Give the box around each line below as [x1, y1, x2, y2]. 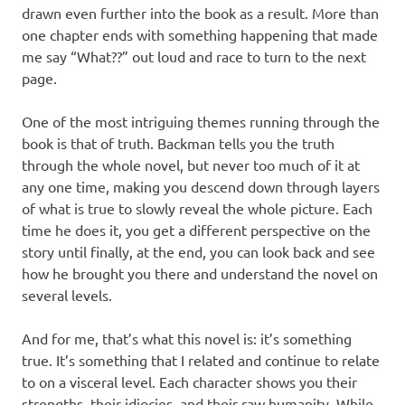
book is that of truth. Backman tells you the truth [22, 133, 334, 152]
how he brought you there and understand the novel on [22, 263, 378, 282]
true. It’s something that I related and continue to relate [22, 350, 380, 369]
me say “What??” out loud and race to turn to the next [22, 46, 366, 65]
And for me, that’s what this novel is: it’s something [22, 328, 352, 347]
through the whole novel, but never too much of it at [22, 155, 360, 174]
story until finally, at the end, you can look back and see [22, 241, 375, 260]
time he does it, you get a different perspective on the [22, 220, 371, 239]
